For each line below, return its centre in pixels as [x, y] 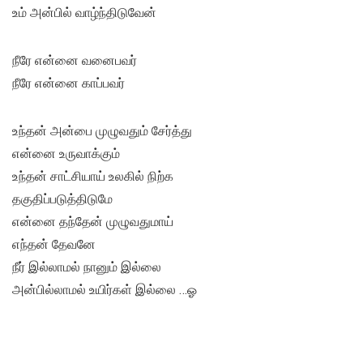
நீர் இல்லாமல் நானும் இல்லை [87, 267]
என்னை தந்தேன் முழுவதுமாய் [93, 222]
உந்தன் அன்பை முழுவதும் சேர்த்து [102, 131]
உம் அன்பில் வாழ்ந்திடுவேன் [84, 13]
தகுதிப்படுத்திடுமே [62, 199]
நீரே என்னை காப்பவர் [68, 83]
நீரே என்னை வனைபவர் [75, 61]
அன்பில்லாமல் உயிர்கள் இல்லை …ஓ [105, 290]
